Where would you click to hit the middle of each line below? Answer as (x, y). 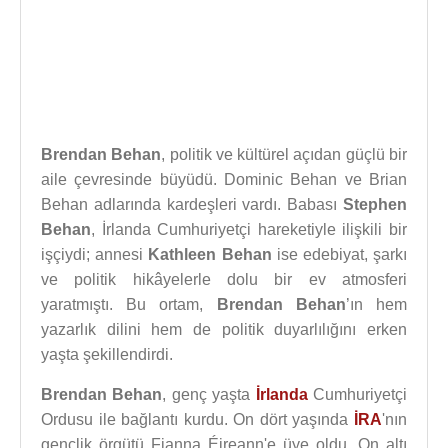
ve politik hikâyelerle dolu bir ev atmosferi (224, 279)
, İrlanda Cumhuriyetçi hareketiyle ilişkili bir (249, 229)
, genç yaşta (209, 394)
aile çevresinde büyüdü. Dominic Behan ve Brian (224, 179)
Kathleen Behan (210, 254)
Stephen (375, 204)
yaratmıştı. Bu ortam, (129, 304)
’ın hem (376, 304)
